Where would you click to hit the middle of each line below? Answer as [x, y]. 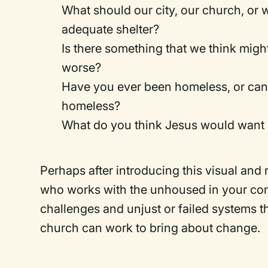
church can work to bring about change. [150, 228]
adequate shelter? [111, 29]
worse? [82, 68]
